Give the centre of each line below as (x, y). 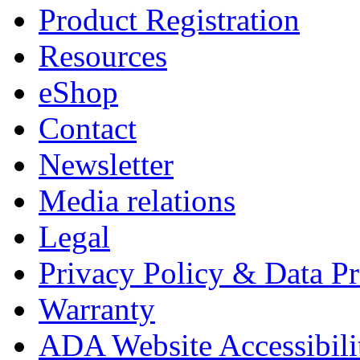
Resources (103, 56)
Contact (88, 129)
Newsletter (106, 165)
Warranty (97, 309)
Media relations (137, 201)
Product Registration (169, 20)
